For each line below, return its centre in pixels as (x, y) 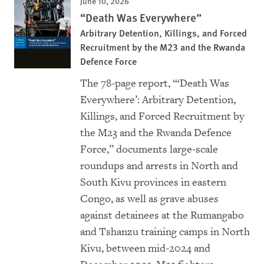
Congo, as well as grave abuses (149, 199)
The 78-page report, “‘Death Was (155, 84)
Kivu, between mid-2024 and (145, 249)
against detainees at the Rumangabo (162, 216)
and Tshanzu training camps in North (165, 232)
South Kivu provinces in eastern (153, 183)
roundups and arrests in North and (159, 166)
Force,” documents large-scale (149, 150)
